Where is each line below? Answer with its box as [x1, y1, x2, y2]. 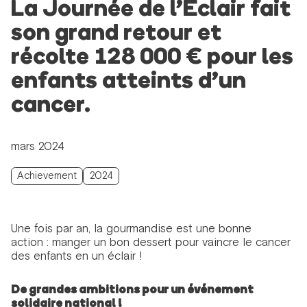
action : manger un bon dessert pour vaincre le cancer [10, 234, 291, 249]
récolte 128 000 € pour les [10, 46, 293, 69]
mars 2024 [10, 139, 64, 153]
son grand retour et [10, 22, 221, 45]
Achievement [17, 169, 77, 182]
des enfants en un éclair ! [10, 248, 143, 262]
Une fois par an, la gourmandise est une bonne [10, 221, 251, 235]
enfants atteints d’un [10, 70, 246, 93]
